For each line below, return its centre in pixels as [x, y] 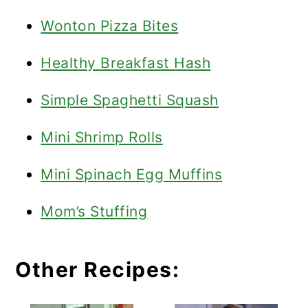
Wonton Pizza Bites [110, 26]
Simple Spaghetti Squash [130, 100]
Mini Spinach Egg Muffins [132, 174]
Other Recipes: [98, 269]
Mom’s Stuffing [94, 211]
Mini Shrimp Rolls [102, 137]
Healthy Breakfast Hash [126, 63]
